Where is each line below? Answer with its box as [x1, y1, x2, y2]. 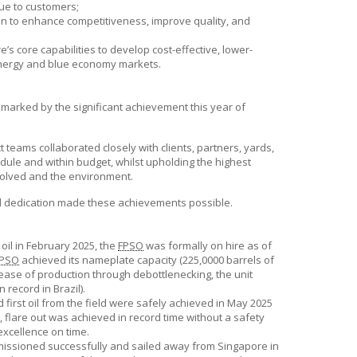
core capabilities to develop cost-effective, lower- [14, 42, 253, 57]
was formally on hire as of [143, 238, 272, 253]
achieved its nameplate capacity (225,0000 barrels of [19, 253, 274, 267]
